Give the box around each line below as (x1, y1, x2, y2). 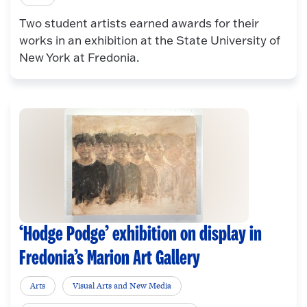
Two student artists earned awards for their (19, 15, 259, 30)
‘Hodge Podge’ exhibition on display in (19, 223, 262, 246)
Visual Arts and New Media (73, 280, 172, 293)
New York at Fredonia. (19, 49, 139, 64)
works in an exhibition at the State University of (19, 32, 280, 47)
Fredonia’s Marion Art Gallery (19, 247, 200, 270)
